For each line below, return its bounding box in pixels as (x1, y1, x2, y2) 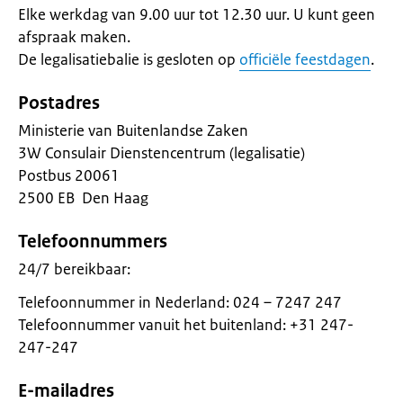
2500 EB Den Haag (18, 188, 148, 208)
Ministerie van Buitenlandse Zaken (18, 121, 248, 140)
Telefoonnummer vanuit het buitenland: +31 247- (18, 315, 354, 335)
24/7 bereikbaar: (18, 259, 130, 279)
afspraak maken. (18, 27, 130, 47)
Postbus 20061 (18, 166, 120, 185)
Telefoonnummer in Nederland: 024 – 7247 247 (18, 292, 342, 312)
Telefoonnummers (18, 230, 167, 253)
